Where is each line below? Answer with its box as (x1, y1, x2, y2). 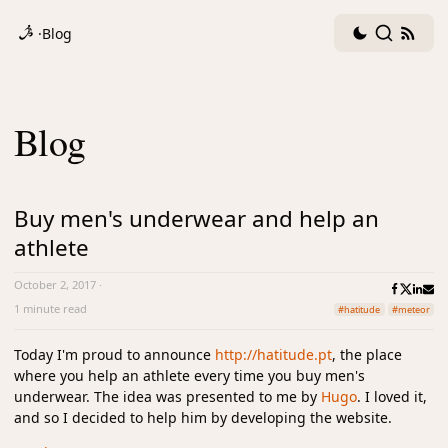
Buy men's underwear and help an (14, 203, 379, 235)
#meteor (391, 303, 430, 317)
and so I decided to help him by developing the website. (14, 408, 392, 428)
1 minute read (14, 301, 87, 317)
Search (395, 21, 441, 40)
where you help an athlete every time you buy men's (14, 366, 365, 386)
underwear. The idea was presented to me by (14, 387, 321, 407)
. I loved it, (357, 387, 427, 407)
